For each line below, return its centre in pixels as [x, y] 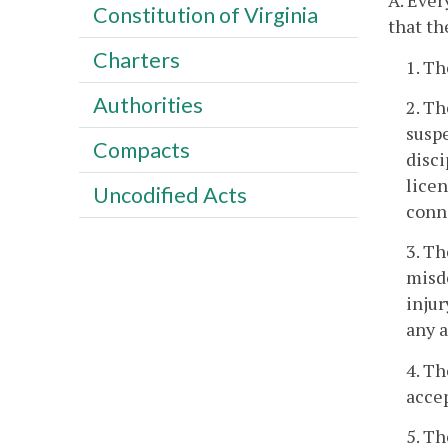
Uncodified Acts [169, 194]
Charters [136, 59]
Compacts [141, 149]
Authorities [147, 104]
